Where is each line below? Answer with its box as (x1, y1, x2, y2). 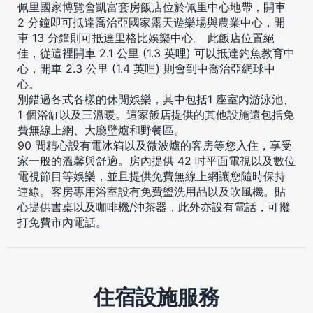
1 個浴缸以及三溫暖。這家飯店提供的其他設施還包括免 (17, 107, 294, 122)
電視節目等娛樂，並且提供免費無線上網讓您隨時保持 (17, 168, 286, 183)
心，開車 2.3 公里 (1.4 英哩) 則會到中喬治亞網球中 (17, 61, 275, 75)
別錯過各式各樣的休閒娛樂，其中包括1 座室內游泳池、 (17, 92, 294, 106)
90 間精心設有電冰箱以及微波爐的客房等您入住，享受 (17, 138, 292, 152)
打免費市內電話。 (17, 214, 107, 229)
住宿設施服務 (94, 284, 219, 310)
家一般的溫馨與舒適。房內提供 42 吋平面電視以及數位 (17, 153, 296, 168)
